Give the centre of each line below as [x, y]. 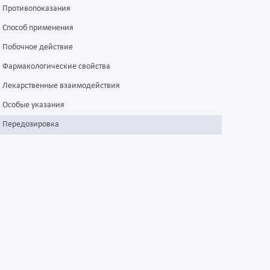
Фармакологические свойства [56, 67]
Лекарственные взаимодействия [61, 86]
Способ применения [38, 28]
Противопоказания [36, 9]
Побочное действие [38, 48]
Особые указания [33, 105]
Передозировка [31, 125]
